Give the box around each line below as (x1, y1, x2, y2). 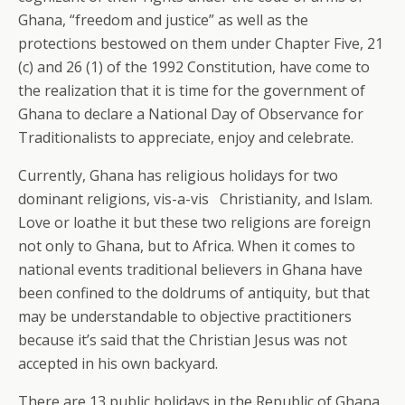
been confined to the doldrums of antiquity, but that (18, 283, 370, 303)
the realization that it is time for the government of (18, 80, 365, 100)
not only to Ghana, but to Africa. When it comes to (18, 236, 355, 256)
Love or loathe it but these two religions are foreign (18, 212, 371, 232)
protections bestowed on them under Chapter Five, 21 (18, 33, 383, 53)
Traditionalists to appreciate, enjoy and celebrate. (18, 127, 353, 147)
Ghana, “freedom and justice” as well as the (18, 10, 308, 30)
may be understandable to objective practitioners (18, 306, 352, 326)
